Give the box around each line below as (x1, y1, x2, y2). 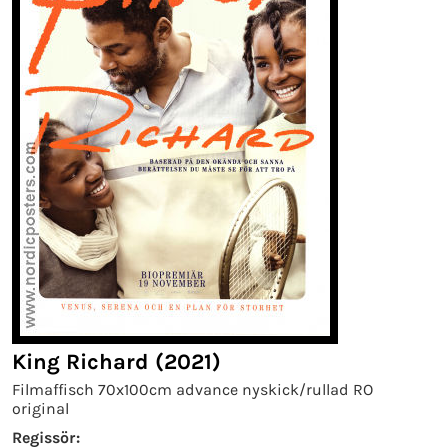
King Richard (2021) (12, 349, 221, 375)
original (12, 399, 69, 418)
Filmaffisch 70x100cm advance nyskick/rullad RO (12, 380, 373, 399)
